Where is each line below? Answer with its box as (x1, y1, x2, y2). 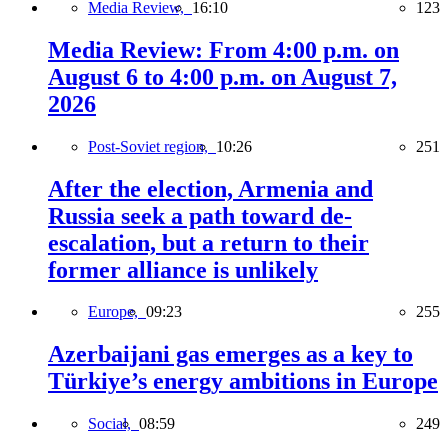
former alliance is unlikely (48, 256, 318, 283)
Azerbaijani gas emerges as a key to (48, 341, 413, 368)
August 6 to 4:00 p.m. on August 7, (48, 63, 397, 90)
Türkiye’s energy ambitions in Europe (48, 368, 438, 395)
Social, (88, 415, 139, 433)
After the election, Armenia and (48, 175, 373, 202)
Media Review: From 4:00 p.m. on (48, 36, 399, 63)
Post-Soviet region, (88, 137, 216, 155)
